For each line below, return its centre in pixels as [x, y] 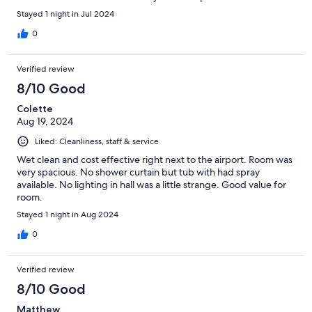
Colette [35, 109]
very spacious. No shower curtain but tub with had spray [138, 172]
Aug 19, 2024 [45, 122]
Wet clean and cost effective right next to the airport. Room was [155, 160]
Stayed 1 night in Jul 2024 [65, 14]
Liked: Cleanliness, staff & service [97, 142]
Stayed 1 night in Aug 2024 [68, 215]
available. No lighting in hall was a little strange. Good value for [151, 185]
